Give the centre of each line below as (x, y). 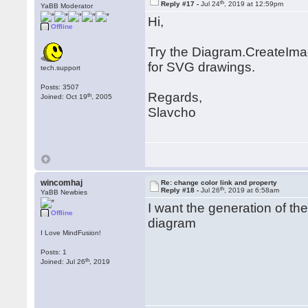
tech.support (61, 68)
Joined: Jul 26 (63, 262)
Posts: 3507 (60, 87)
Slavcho (172, 112)
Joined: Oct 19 (64, 97)
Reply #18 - (181, 190)
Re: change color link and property (219, 183)
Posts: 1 (54, 252)
